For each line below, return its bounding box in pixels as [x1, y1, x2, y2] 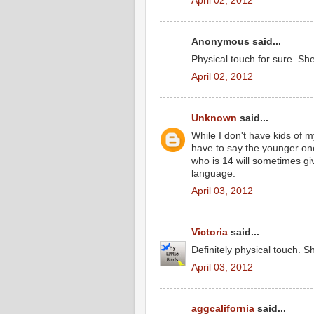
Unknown [191, 113, 237, 124]
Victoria [191, 227, 231, 238]
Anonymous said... [191, 36, 281, 48]
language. [191, 168, 235, 179]
